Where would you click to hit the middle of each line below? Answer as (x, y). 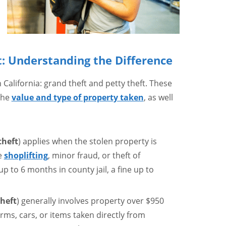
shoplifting (26, 155)
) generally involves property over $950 (90, 201)
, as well (158, 97)
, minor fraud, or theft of (94, 155)
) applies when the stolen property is (87, 141)
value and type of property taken (77, 97)
